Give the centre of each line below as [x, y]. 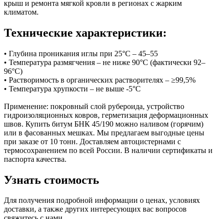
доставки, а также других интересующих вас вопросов [95, 209]
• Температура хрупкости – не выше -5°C [72, 88]
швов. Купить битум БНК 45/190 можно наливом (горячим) [104, 124]
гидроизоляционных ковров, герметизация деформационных [106, 115]
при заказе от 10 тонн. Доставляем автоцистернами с [92, 141]
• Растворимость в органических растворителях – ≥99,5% [100, 80]
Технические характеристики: [85, 33]
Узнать [24, 180]
